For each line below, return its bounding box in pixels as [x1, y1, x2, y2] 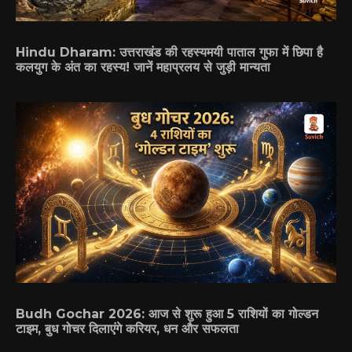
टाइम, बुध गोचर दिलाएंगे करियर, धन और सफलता [16, 321, 239, 336]
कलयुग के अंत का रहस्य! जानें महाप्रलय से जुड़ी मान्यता [16, 60, 270, 75]
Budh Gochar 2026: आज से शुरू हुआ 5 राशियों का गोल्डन [16, 306, 318, 321]
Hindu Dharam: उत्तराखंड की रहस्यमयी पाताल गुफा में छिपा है [16, 45, 323, 60]
